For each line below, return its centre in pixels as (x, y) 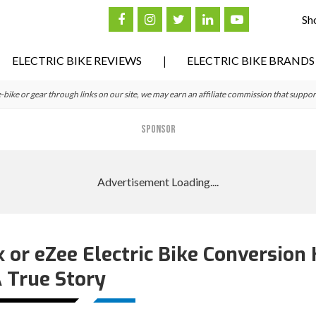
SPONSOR (158, 129)
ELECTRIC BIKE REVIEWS (77, 60)
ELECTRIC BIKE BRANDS (251, 60)
